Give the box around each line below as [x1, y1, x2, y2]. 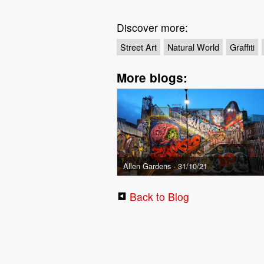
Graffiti [229, 40, 255, 53]
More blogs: [117, 68, 188, 86]
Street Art [120, 40, 157, 53]
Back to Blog [130, 189, 190, 204]
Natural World [167, 40, 220, 53]
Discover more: [117, 19, 189, 35]
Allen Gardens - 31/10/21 [123, 160, 208, 171]
